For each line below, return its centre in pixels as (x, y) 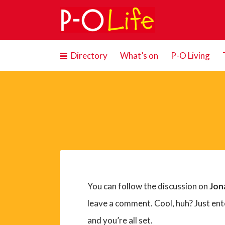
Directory (89, 55)
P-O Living (190, 55)
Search (64, 15)
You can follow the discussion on (148, 186)
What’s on (139, 55)
